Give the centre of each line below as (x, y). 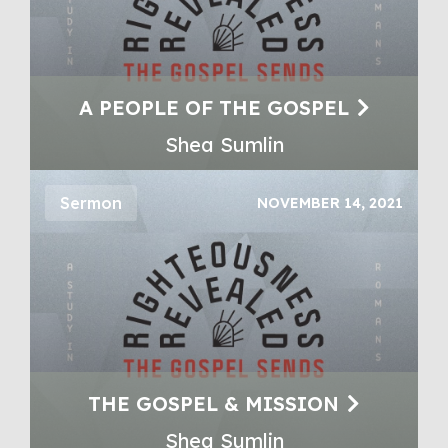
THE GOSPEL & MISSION (213, 403)
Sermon (91, 202)
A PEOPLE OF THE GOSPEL (213, 107)
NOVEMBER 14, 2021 (330, 202)
